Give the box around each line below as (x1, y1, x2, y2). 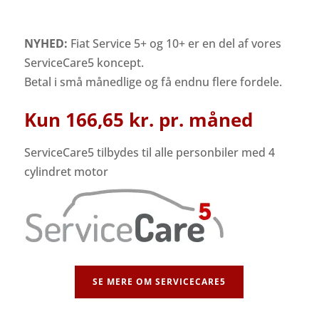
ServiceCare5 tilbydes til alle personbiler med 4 (23, 145, 275, 161)
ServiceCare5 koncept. (23, 55, 144, 71)
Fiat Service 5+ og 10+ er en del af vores (70, 36, 281, 52)
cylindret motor (23, 164, 108, 180)
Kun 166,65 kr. (23, 107, 159, 133)
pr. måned (158, 107, 253, 133)
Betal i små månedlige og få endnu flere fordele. (23, 74, 282, 90)
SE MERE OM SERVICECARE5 (93, 276, 226, 288)
